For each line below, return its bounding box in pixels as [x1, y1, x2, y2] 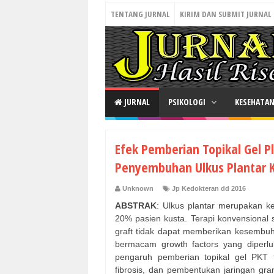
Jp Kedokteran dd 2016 [172, 185, 246, 193]
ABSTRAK [115, 201, 157, 211]
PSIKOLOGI [168, 96, 207, 108]
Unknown [122, 185, 154, 193]
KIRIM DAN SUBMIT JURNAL [180, 9, 271, 20]
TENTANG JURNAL [111, 9, 169, 20]
